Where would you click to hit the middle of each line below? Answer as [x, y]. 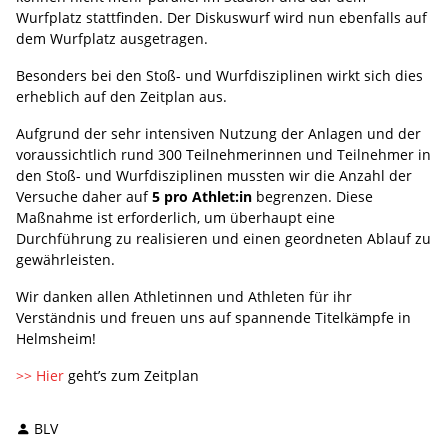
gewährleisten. [65, 259]
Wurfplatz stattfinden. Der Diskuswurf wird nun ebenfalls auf [221, 17]
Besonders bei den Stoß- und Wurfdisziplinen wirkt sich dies [219, 75]
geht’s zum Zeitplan [133, 375]
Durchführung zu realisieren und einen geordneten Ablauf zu [223, 238]
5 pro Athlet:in [202, 196]
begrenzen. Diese [312, 196]
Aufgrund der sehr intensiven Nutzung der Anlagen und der [218, 133]
